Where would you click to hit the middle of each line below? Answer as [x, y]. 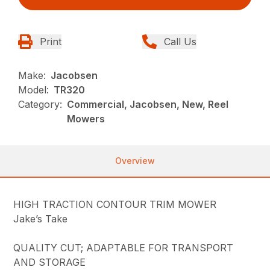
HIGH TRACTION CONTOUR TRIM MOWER [115, 205]
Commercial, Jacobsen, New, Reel [148, 105]
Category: [40, 105]
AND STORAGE [50, 262]
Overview [135, 161]
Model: [34, 90]
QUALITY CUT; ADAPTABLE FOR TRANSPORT [124, 248]
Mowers [86, 119]
